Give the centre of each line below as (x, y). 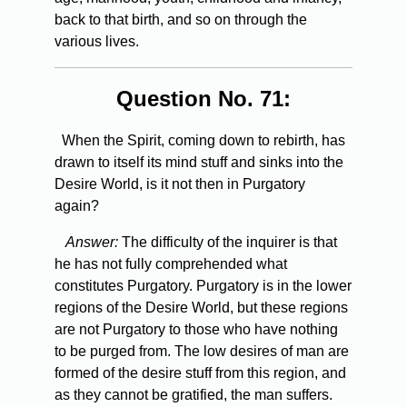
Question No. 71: (203, 99)
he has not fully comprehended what (171, 264)
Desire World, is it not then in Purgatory (180, 184)
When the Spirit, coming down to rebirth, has (203, 141)
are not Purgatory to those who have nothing (196, 330)
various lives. (97, 42)
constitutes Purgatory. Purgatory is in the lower (203, 286)
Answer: (92, 243)
